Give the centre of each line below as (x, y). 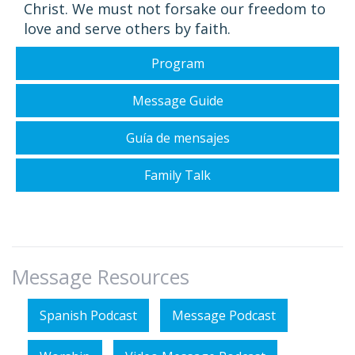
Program (177, 64)
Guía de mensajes (177, 138)
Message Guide (177, 101)
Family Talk (177, 176)
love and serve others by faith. (127, 29)
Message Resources (101, 277)
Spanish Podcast (88, 316)
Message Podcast (224, 316)
